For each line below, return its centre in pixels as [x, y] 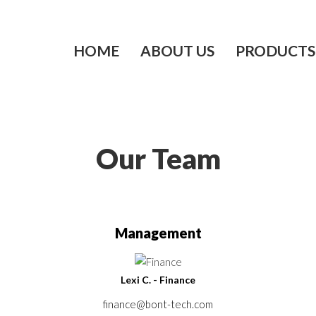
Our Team [158, 159]
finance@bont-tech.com [158, 304]
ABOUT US [177, 51]
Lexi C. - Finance [158, 280]
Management [158, 233]
